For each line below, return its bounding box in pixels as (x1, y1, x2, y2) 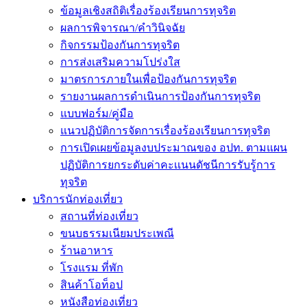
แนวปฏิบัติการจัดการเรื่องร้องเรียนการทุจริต (60, 125, 270, 136)
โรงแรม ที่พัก (60, 262, 123, 273)
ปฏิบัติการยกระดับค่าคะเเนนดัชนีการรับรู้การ (60, 159, 275, 171)
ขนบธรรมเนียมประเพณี (60, 228, 174, 239)
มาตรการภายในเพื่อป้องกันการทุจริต (60, 73, 236, 85)
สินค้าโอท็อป (60, 279, 123, 291)
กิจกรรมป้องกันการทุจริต (60, 39, 180, 51)
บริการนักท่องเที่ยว (33, 193, 123, 205)
